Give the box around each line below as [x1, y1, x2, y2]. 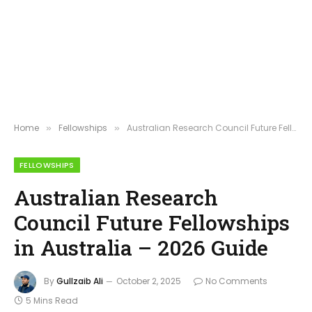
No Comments [205, 275, 267, 288]
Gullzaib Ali [56, 275, 103, 288]
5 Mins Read [26, 295, 78, 306]
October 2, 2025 [116, 275, 181, 288]
